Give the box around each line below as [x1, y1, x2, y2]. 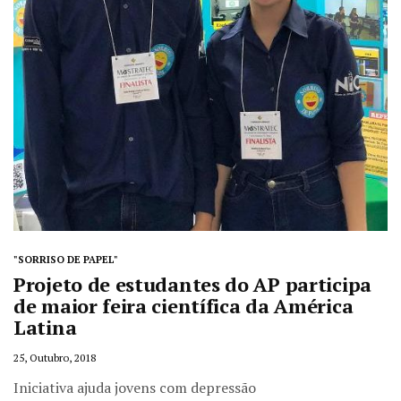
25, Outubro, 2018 [13, 351, 96, 364]
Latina [13, 314, 77, 340]
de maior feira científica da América [13, 293, 354, 319]
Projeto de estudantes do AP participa [13, 271, 371, 297]
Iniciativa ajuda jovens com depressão [13, 378, 256, 397]
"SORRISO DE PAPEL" [13, 253, 118, 266]
